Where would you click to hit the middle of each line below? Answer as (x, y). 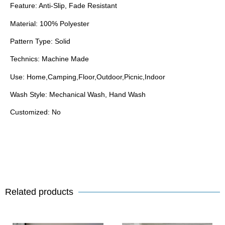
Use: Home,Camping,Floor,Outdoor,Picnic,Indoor (88, 77)
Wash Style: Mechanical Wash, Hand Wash (78, 95)
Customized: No (35, 112)
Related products (39, 192)
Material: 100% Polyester (50, 23)
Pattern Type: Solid (40, 41)
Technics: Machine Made (49, 59)
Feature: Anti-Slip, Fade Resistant (64, 6)
